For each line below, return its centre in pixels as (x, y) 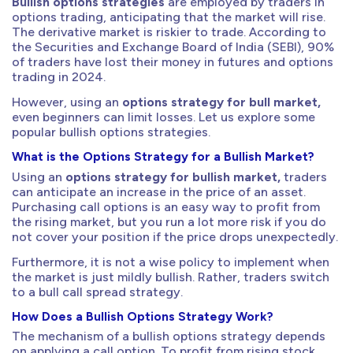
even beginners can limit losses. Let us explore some (163, 117)
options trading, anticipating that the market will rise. (169, 17)
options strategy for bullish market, (175, 176)
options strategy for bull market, (221, 102)
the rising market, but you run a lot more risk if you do (169, 221)
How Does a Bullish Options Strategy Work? (143, 316)
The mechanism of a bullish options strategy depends (169, 336)
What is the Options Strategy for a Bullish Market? (163, 157)
